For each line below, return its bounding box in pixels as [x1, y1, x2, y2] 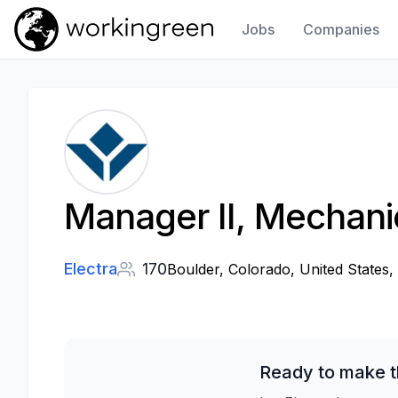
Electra [64, 259, 117, 278]
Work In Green [13, 52, 101, 67]
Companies [303, 20, 380, 38]
